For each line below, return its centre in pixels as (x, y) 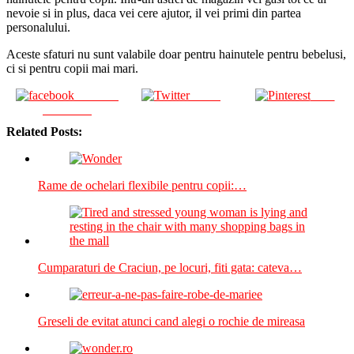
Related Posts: (44, 131)
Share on (96, 95)
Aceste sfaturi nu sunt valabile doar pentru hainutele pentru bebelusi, (176, 54)
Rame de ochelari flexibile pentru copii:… (142, 185)
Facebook (67, 109)
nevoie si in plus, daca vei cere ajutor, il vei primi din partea (154, 13)
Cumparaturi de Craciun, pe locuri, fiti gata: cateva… (170, 267)
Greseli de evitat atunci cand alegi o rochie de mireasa (171, 321)
